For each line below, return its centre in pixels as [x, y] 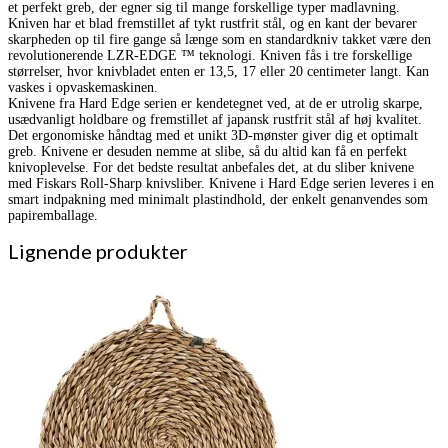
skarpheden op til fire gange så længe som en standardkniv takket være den [219, 39]
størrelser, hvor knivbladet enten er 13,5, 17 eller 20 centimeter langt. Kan [218, 71]
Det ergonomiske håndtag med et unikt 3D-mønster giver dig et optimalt [213, 135]
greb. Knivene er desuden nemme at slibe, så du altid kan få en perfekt [207, 151]
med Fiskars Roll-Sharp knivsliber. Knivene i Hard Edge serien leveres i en [221, 183]
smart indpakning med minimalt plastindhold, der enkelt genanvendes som [218, 199]
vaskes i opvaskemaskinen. [83, 87]
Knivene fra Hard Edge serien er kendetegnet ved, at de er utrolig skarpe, [215, 103]
